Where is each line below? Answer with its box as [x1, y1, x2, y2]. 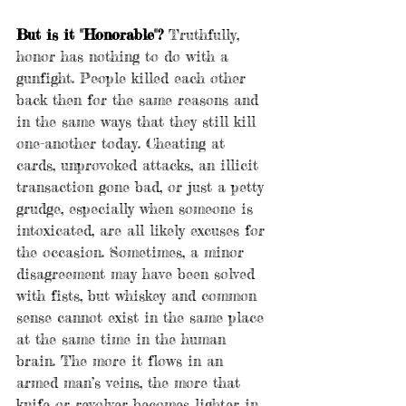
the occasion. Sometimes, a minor [16, 243, 249, 262]
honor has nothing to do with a [16, 47, 234, 66]
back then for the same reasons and [16, 91, 264, 110]
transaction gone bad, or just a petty [16, 178, 269, 197]
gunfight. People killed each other [16, 69, 251, 88]
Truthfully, [163, 25, 245, 44]
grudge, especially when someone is [16, 199, 258, 218]
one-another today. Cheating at [16, 134, 230, 153]
